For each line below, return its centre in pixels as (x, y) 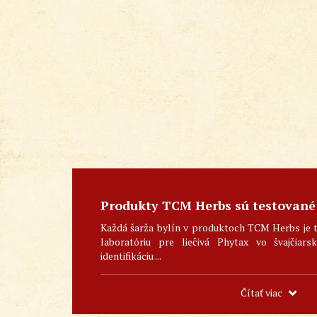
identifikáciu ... (131, 256)
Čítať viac (261, 293)
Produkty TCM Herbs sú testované (208, 206)
